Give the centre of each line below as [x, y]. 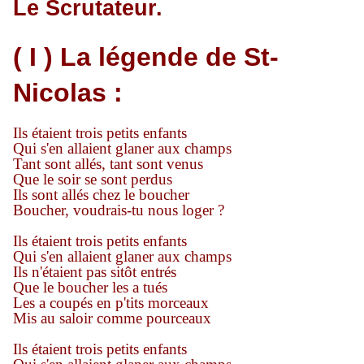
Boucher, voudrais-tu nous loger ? [119, 210]
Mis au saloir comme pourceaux [112, 318]
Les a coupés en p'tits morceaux [111, 303]
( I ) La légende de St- [146, 57]
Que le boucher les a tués [90, 288]
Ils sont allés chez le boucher [101, 195]
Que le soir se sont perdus [93, 180]
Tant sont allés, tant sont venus [108, 164]
